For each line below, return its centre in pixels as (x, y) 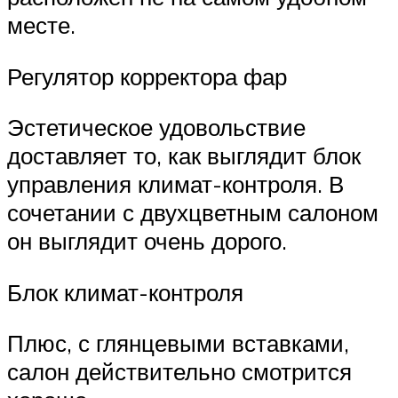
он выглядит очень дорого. (147, 241)
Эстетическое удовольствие (156, 127)
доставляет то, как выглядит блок (184, 156)
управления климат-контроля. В (175, 184)
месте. (41, 25)
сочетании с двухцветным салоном (193, 213)
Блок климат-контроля (125, 292)
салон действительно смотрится (179, 372)
